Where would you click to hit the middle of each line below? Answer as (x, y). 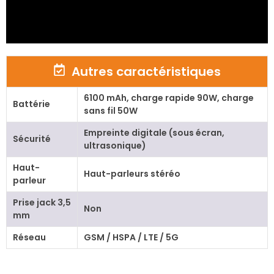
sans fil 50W (110, 111)
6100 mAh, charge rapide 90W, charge (168, 98)
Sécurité (31, 139)
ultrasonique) (115, 146)
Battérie (31, 104)
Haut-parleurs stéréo (132, 174)
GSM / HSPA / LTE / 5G (131, 238)
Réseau (29, 238)
